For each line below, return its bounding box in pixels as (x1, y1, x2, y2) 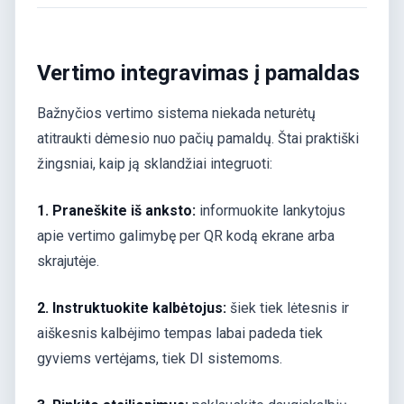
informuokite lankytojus (196, 201, 345, 219)
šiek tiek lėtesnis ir (226, 298, 349, 317)
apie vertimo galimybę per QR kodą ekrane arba (37, 226, 335, 244)
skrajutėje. (37, 252, 99, 270)
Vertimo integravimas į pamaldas (37, 60, 360, 87)
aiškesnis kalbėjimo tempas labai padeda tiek (37, 324, 323, 342)
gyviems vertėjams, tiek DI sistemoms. (37, 349, 282, 367)
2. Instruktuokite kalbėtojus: (37, 298, 226, 317)
